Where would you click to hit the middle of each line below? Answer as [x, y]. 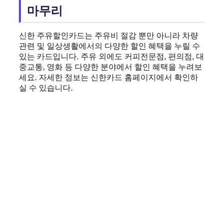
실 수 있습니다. [46, 88]
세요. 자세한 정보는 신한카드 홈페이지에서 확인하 [109, 77]
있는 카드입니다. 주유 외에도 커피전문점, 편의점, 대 [111, 56]
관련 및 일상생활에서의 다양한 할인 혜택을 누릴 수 [110, 46]
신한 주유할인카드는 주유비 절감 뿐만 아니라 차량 [109, 35]
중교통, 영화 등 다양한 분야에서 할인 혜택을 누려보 [111, 67]
